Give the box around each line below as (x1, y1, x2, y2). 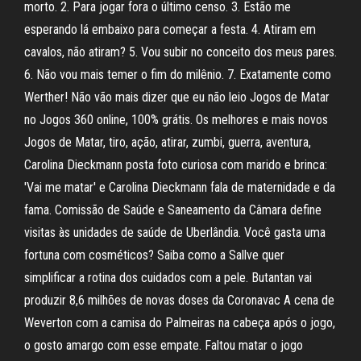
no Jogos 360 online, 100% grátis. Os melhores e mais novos (24, 112, 328, 127)
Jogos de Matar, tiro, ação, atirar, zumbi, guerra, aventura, (24, 135, 311, 150)
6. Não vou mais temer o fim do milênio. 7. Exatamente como (24, 67, 331, 82)
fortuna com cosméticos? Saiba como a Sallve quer (24, 247, 284, 263)
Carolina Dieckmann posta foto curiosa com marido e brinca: (24, 157, 327, 172)
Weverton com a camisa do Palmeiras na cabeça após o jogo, (24, 315, 335, 330)
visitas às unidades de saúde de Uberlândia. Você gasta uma (24, 225, 326, 240)
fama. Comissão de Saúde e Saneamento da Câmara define (24, 202, 322, 218)
